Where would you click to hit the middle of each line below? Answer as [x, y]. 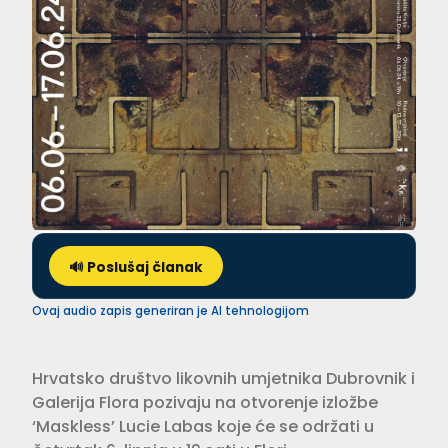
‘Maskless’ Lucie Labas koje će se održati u [203, 427]
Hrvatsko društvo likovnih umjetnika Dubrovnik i [223, 379]
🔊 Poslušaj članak [136, 268]
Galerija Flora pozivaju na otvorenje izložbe [205, 403]
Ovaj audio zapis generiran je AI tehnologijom [170, 311]
